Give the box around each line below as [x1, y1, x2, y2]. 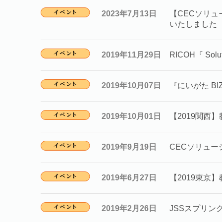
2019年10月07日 [102, 81, 161, 90]
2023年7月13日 [102, 9, 157, 18]
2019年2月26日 [102, 204, 157, 213]
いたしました [169, 20, 217, 28]
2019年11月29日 [102, 51, 161, 59]
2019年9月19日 [102, 143, 157, 151]
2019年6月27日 [102, 173, 157, 182]
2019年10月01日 [102, 112, 161, 120]
